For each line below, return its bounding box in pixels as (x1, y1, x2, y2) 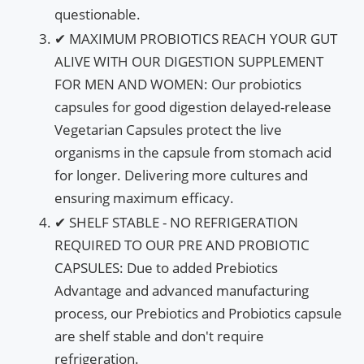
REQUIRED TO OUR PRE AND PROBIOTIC (54, 235, 310, 254)
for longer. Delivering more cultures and (54, 165, 308, 184)
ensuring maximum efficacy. (54, 188, 234, 207)
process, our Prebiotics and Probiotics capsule (54, 303, 342, 323)
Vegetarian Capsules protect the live (54, 119, 282, 139)
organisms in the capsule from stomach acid (54, 142, 331, 162)
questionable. (54, 4, 141, 24)
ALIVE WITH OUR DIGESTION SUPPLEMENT (54, 51, 323, 71)
